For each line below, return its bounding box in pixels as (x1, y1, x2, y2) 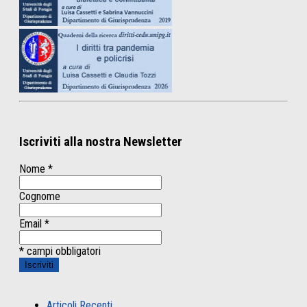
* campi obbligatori (19, 244, 101, 258)
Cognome (19, 189, 60, 203)
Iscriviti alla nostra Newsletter (19, 134, 182, 150)
